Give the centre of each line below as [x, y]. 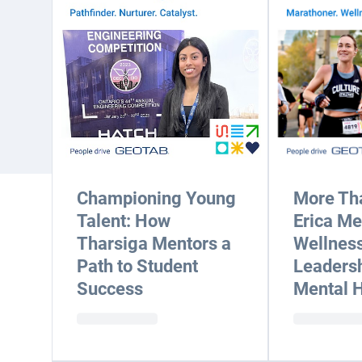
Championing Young [156, 198]
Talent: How [124, 221]
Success [110, 289]
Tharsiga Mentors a [154, 244]
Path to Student [137, 266]
